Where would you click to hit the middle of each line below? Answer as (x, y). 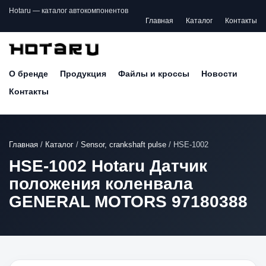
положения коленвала (101, 184)
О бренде (28, 74)
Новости (219, 74)
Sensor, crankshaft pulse (123, 145)
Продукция (83, 74)
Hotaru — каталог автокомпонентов (69, 11)
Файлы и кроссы (154, 74)
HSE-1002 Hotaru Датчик (108, 166)
